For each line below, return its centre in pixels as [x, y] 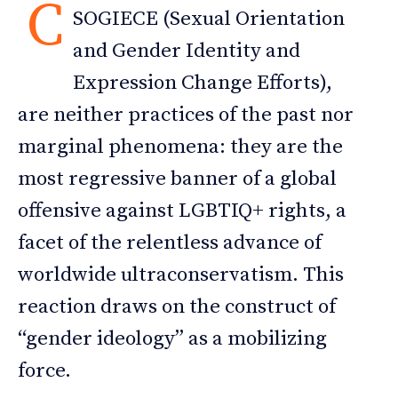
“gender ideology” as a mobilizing [172, 338]
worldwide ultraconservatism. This [181, 275]
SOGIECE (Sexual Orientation [209, 19]
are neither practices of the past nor [186, 115]
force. [44, 370]
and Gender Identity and [187, 51]
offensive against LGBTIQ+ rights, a [182, 211]
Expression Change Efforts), [203, 83]
